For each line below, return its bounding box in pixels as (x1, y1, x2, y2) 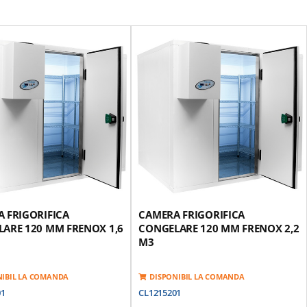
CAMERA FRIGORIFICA (138, 207, 245, 221)
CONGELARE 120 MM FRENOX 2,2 (138, 221, 299, 235)
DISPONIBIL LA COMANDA (149, 271, 245, 282)
